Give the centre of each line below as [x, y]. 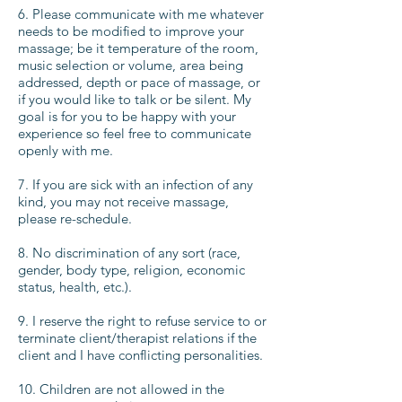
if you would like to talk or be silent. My [135, 99]
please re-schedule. [75, 218]
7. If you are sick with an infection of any [135, 184]
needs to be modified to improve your [131, 31]
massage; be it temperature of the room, [138, 48]
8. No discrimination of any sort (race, [129, 253]
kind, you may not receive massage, [123, 201]
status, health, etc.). [75, 287]
